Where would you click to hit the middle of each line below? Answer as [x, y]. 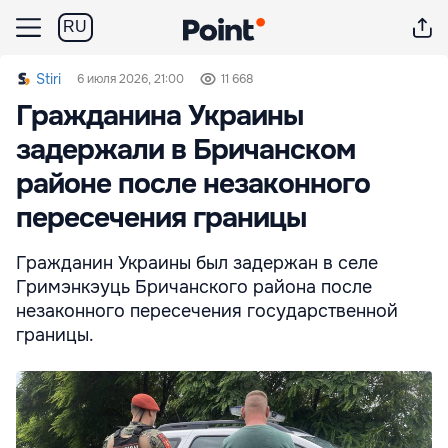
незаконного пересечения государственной [207, 311]
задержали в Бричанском [185, 150]
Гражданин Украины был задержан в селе [197, 263]
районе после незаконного [193, 184]
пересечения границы [161, 218]
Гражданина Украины [159, 116]
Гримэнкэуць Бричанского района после [194, 287]
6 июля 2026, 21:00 [130, 79]
